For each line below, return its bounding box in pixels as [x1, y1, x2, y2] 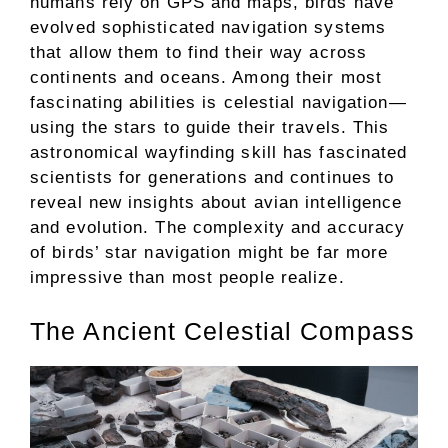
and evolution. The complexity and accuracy [30, 218, 406, 237]
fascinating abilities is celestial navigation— [30, 93, 407, 112]
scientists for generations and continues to [30, 168, 395, 187]
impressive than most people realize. [30, 268, 345, 287]
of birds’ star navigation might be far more [30, 243, 389, 262]
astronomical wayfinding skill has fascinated [30, 143, 408, 162]
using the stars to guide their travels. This [30, 118, 390, 137]
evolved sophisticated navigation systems [30, 18, 387, 37]
